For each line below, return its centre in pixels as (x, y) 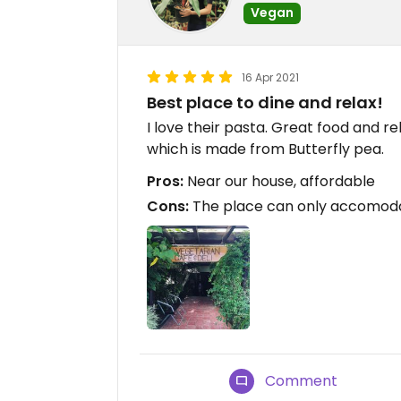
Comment (302, 380)
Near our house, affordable (279, 182)
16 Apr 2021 (270, 78)
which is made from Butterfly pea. (265, 149)
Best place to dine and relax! (265, 103)
